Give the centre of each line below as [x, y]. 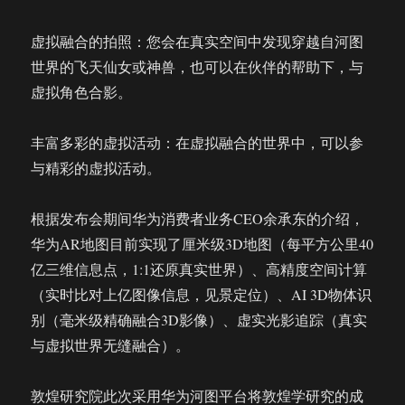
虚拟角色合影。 [82, 92]
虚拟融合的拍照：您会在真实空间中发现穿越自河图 [198, 41]
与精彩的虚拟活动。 [96, 168]
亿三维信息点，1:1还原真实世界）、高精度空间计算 [199, 269]
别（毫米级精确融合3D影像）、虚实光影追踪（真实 [199, 320]
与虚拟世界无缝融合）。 [111, 345]
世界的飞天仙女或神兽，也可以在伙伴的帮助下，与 [198, 66]
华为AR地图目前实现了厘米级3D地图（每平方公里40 [202, 244]
